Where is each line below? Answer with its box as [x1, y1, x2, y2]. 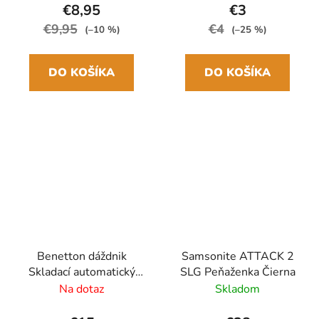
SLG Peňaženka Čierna [179, 264, 296, 281]
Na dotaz [59, 281, 104, 298]
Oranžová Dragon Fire [26, 280, 137, 296]
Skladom [215, 281, 260, 298]
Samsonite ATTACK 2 [181, 249, 294, 265]
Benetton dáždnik [36, 249, 127, 265]
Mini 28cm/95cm [38, 296, 125, 312]
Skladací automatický [28, 264, 135, 281]
